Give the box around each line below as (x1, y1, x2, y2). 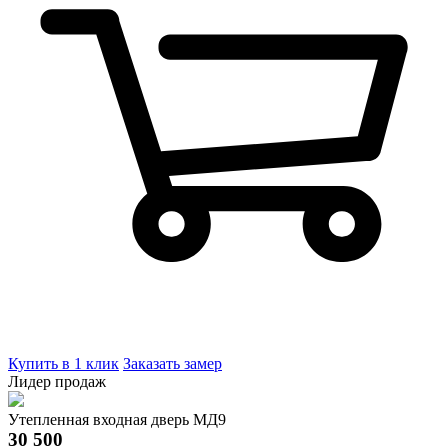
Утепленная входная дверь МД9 (8, 410, 226, 428)
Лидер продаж (8, 372, 106, 390)
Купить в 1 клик (8, 354, 119, 372)
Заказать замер (123, 354, 222, 372)
